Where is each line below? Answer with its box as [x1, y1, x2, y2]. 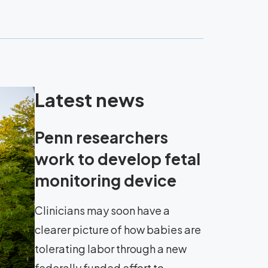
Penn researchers [35, 127, 168, 147]
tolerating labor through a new [35, 242, 187, 255]
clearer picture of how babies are [35, 223, 201, 236]
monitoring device [35, 170, 176, 190]
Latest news [35, 88, 144, 111]
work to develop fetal [35, 149, 200, 169]
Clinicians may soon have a [35, 203, 170, 217]
